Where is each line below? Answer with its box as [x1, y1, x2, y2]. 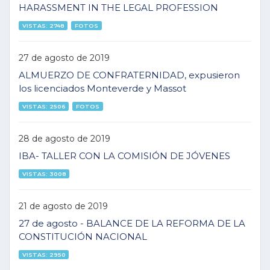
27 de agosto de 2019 [19, 52, 110, 63]
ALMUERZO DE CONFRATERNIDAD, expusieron [19, 69, 240, 81]
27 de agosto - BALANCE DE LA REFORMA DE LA [19, 218, 245, 229]
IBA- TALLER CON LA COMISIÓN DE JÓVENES [19, 150, 230, 162]
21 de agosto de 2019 [19, 200, 108, 212]
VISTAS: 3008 [22, 170, 66, 177]
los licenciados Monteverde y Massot [19, 83, 186, 94]
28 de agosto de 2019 [19, 133, 110, 144]
